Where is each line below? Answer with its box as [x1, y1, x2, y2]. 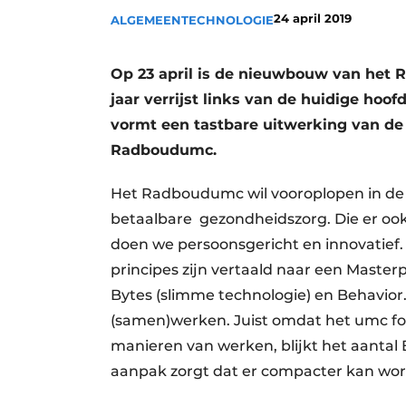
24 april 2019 [274, 10, 352, 25]
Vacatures [166, 73, 229, 90]
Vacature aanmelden [166, 43, 302, 59]
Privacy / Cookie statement [166, 12, 343, 28]
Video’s [166, 104, 213, 121]
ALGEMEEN [111, 12, 181, 27]
